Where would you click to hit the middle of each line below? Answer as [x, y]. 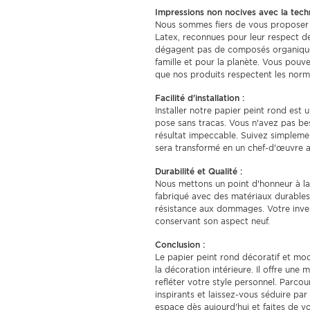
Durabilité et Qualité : [199, 171]
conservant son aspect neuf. [212, 221]
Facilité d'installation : [200, 98]
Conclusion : [180, 245]
